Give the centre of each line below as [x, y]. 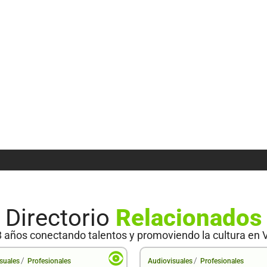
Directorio [60, 218]
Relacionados [189, 218]
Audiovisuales [170, 261]
